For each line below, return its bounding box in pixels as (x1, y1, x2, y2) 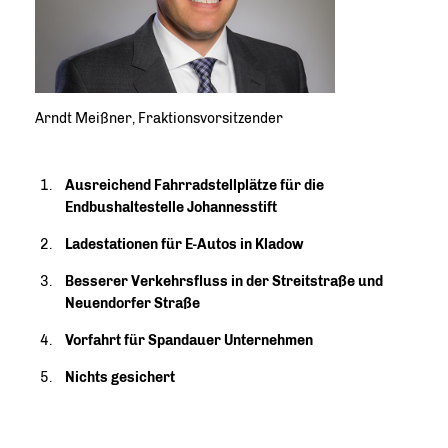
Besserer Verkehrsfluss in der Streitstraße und (65, 273, 383, 290)
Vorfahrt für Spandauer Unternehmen (65, 332, 313, 349)
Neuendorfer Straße (65, 295, 200, 312)
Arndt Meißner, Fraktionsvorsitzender (35, 110, 283, 127)
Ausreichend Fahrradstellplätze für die (65, 177, 324, 194)
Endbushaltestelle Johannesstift (65, 199, 277, 216)
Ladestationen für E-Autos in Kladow (65, 236, 303, 253)
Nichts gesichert (65, 369, 175, 386)
